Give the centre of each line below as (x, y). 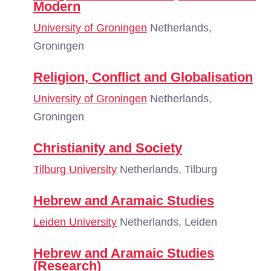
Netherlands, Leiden (167, 222)
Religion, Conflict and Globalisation (143, 77)
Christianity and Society (108, 148)
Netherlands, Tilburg (167, 169)
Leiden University (75, 222)
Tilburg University (75, 169)
